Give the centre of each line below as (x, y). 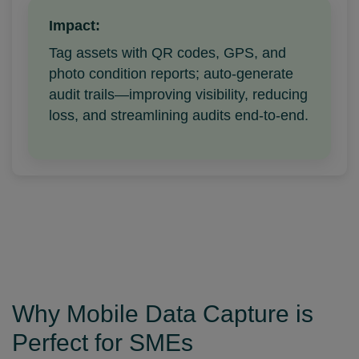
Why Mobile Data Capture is (163, 314)
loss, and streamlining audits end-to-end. (179, 115)
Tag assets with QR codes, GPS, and (167, 53)
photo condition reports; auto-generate (171, 74)
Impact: (75, 26)
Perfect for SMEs (103, 343)
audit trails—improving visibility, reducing (178, 95)
